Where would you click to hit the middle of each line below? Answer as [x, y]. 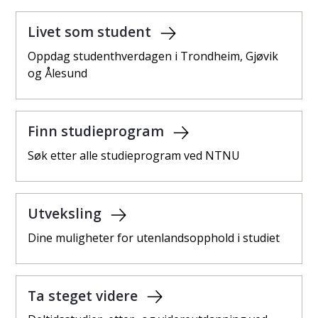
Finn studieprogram [98, 131]
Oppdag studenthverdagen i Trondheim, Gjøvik [153, 56]
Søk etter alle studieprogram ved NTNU [134, 155]
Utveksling [66, 213]
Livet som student [91, 31]
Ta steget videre [84, 295]
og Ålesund [57, 73]
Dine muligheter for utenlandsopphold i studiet [154, 237]
